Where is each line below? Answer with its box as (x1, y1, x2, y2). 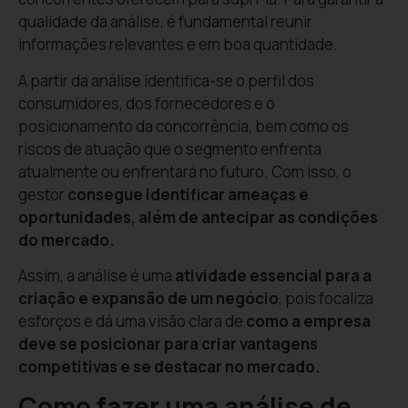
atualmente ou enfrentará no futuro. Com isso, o (18, 160, 352, 182)
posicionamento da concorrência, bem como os (18, 115, 349, 137)
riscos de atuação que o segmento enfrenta (18, 138, 321, 159)
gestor (18, 183, 67, 205)
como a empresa (246, 311, 371, 332)
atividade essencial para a (175, 265, 372, 287)
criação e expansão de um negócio (18, 288, 279, 310)
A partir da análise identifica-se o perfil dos (18, 69, 314, 91)
